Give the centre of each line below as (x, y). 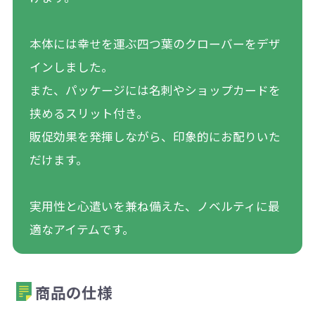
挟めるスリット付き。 (89, 114)
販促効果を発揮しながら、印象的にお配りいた (155, 137)
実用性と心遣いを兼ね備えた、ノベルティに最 (154, 206)
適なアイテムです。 (82, 230)
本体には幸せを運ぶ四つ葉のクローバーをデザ (155, 44)
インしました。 (71, 67)
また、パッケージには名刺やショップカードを (155, 90)
